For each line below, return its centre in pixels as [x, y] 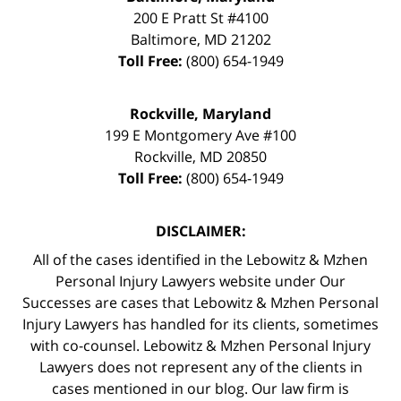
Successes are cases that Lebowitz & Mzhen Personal [200, 302]
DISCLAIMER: [200, 230]
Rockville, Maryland [200, 113]
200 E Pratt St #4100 [200, 17]
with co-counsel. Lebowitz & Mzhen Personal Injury [200, 345]
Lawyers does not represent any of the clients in [200, 367]
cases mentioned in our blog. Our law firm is [200, 388]
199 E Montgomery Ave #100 [200, 135]
